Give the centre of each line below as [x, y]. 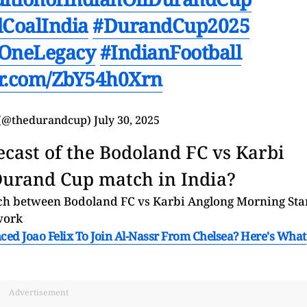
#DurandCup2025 [171, 25]
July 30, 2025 [127, 120]
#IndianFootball [171, 52]
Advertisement [38, 292]
